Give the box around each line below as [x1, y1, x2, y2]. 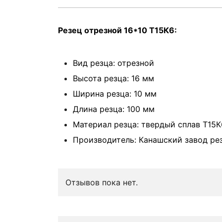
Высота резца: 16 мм [73, 73, 154, 83]
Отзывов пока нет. [65, 177, 138, 187]
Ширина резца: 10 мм [73, 89, 157, 99]
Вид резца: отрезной [73, 58, 154, 68]
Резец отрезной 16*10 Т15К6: [58, 25, 177, 35]
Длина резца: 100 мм [73, 104, 155, 114]
